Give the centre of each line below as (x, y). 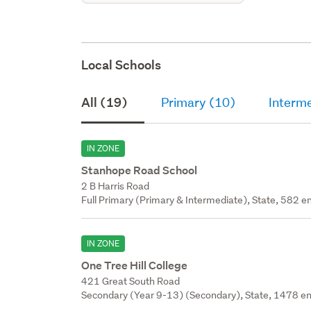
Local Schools (121, 65)
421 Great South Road (131, 281)
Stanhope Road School (140, 170)
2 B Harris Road (116, 186)
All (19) (105, 102)
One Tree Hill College (135, 265)
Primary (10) (199, 102)
